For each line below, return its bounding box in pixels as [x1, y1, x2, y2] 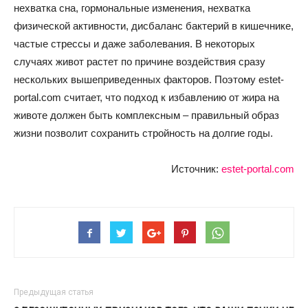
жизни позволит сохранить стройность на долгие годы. [14, 127, 273, 139]
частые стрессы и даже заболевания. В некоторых [14, 38, 255, 49]
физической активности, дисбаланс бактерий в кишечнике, [14, 20, 294, 32]
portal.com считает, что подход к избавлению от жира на [14, 91, 279, 103]
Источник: [171, 163, 219, 175]
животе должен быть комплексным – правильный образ [14, 109, 279, 121]
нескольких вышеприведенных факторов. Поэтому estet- [14, 74, 284, 85]
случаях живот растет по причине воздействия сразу [14, 56, 265, 67]
